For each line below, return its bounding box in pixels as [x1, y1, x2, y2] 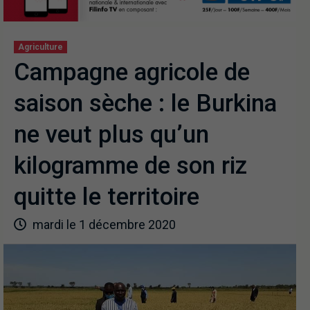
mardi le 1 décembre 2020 [30, 217, 176, 232]
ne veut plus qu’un [14, 120, 209, 149]
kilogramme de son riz [14, 151, 247, 180]
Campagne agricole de [14, 57, 250, 86]
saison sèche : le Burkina [14, 89, 277, 118]
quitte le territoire [14, 182, 199, 211]
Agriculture [18, 42, 63, 52]
